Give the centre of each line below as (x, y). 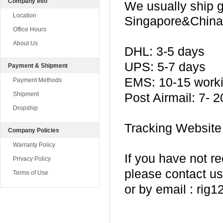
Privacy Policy (32, 159)
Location (25, 15)
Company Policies (34, 130)
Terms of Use (31, 173)
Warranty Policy (34, 145)
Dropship (25, 108)
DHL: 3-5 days (165, 51)
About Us (25, 43)
